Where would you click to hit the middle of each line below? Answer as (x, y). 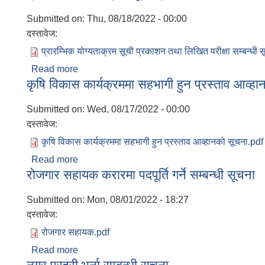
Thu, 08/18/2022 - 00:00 (137, 19)
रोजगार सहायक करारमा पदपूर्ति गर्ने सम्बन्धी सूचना (141, 175)
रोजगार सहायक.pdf (75, 232)
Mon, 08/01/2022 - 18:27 (138, 200)
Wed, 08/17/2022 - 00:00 (138, 109)
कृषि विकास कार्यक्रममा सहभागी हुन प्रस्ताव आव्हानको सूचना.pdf (152, 142)
